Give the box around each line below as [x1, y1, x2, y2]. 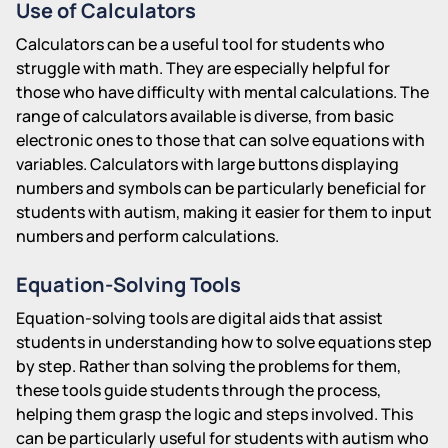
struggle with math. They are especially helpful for [16, 56, 390, 79]
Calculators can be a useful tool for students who [16, 32, 385, 55]
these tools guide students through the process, [16, 378, 381, 401]
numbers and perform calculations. [16, 224, 279, 247]
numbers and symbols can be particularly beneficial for [16, 176, 426, 199]
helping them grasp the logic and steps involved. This [16, 402, 413, 425]
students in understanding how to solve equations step [16, 330, 432, 353]
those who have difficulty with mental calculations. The [16, 80, 429, 103]
